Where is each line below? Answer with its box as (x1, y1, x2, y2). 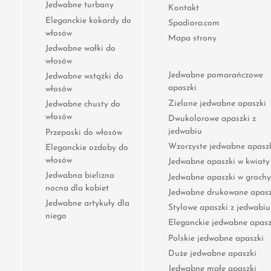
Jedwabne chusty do (45, 100, 120, 109)
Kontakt (168, 3, 199, 13)
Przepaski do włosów (45, 128, 122, 137)
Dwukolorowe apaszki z (168, 114, 256, 123)
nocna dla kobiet (45, 184, 109, 194)
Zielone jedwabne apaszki (168, 99, 266, 108)
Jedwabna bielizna (45, 171, 114, 181)
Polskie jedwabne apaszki (168, 233, 264, 243)
